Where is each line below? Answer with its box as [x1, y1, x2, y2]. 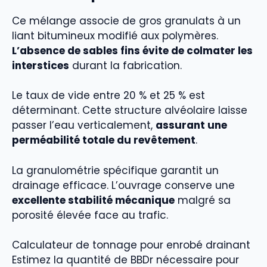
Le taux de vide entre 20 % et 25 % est [12, 88, 205, 103]
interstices [12, 58, 69, 73]
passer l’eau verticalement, [12, 118, 156, 133]
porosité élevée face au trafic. [12, 207, 168, 222]
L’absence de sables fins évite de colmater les [12, 43, 253, 58]
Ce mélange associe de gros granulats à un [12, 13, 241, 28]
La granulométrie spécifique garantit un [12, 163, 219, 178]
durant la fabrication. [69, 58, 182, 73]
